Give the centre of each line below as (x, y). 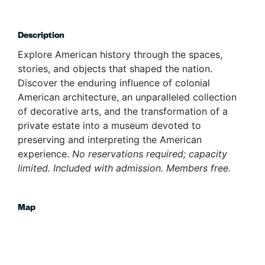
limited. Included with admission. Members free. (124, 168)
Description (41, 37)
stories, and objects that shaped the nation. (115, 69)
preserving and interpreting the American (110, 140)
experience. (45, 154)
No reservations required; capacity (150, 154)
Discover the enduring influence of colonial (114, 83)
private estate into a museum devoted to (109, 126)
